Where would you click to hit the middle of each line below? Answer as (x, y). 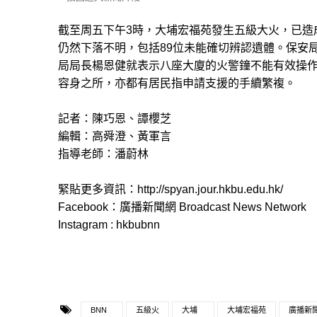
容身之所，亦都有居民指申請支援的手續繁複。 (177, 83)
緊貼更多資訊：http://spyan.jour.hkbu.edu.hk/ (171, 189)
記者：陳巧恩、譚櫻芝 (115, 118)
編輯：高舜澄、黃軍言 (115, 136)
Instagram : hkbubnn (109, 224)
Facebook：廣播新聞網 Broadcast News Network (182, 207)
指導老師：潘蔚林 (103, 154)
